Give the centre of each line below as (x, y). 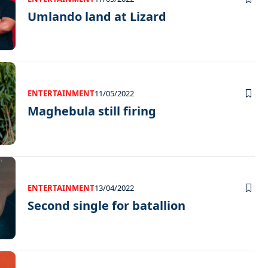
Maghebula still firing (92, 111)
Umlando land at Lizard (97, 17)
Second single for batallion (106, 206)
